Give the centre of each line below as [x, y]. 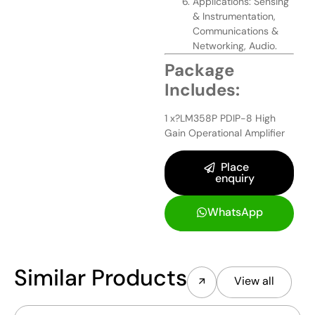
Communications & [236, 31]
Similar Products [101, 278]
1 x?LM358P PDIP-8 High [220, 118]
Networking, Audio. [235, 45]
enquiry [235, 179]
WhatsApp [235, 212]
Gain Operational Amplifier [225, 133]
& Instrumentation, [234, 16]
